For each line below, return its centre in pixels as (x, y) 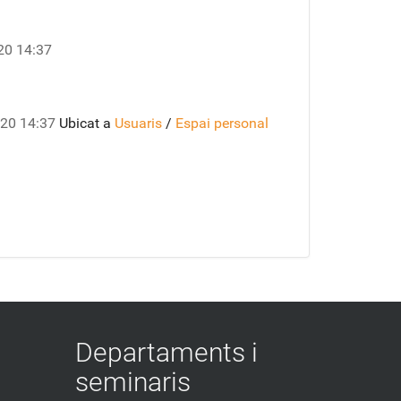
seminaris (132, 382)
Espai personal (222, 123)
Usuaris (138, 123)
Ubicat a (85, 123)
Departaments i (166, 352)
